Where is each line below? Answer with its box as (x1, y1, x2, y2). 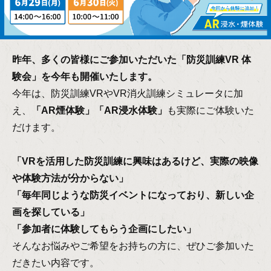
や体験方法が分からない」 (12, 173, 128, 184)
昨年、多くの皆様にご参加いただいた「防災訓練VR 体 (12, 54, 251, 65)
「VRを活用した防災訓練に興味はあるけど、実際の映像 (12, 156, 258, 167)
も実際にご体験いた (167, 105, 254, 116)
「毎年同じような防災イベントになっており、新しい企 (12, 190, 254, 201)
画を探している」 (12, 207, 90, 218)
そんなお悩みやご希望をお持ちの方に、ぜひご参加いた (12, 241, 254, 252)
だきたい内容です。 (12, 258, 99, 269)
